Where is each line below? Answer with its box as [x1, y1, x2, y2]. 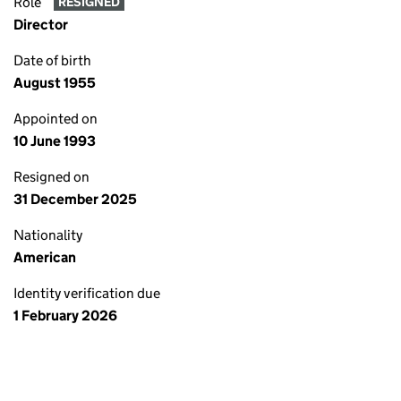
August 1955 [13, 74, 96, 91]
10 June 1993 [13, 132, 96, 149]
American [13, 249, 76, 266]
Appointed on [13, 110, 98, 127]
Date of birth [13, 52, 91, 69]
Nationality [13, 226, 82, 243]
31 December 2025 [13, 191, 137, 208]
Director [13, 16, 68, 33]
